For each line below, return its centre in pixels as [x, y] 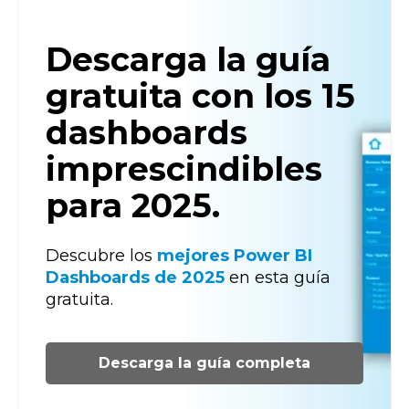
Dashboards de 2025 [135, 277]
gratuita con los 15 [200, 96]
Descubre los [101, 255]
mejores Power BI [235, 255]
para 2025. [133, 206]
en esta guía [278, 277]
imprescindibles [184, 169]
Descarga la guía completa [204, 362]
